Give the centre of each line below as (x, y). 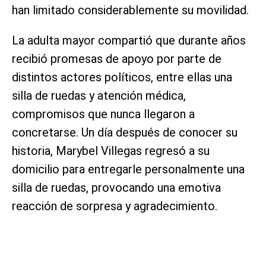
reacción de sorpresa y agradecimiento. (115, 206)
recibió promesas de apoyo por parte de (117, 58)
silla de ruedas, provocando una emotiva (116, 187)
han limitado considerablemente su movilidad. (130, 10)
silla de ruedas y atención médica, (99, 95)
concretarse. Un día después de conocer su (125, 132)
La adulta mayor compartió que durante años (129, 40)
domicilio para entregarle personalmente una (128, 169)
